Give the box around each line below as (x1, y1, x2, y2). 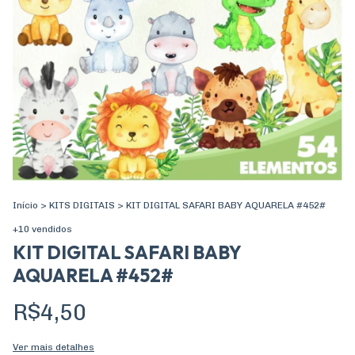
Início (13, 200, 38, 211)
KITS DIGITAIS (49, 200, 115, 211)
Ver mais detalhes (13, 342, 94, 353)
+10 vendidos (13, 223, 72, 235)
